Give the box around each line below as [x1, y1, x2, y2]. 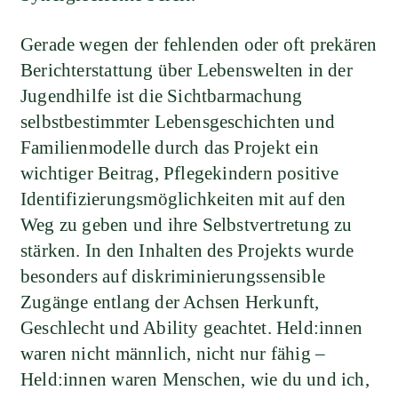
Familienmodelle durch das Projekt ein [20, 137, 319, 159]
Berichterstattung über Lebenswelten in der [20, 60, 353, 82]
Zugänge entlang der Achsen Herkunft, [20, 291, 320, 314]
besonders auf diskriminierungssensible [20, 266, 325, 288]
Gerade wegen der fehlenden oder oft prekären [20, 34, 378, 56]
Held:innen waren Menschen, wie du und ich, [20, 369, 370, 391]
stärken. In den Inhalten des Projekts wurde [20, 240, 354, 262]
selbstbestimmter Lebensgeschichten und [20, 111, 335, 133]
